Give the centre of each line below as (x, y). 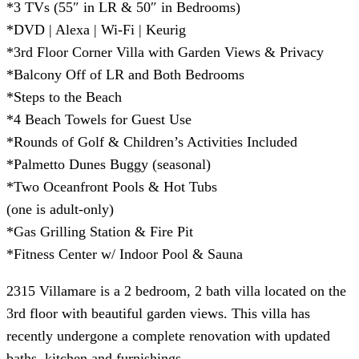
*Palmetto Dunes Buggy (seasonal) (109, 164)
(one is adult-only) (60, 209)
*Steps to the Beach (64, 97)
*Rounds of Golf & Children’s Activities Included (152, 141)
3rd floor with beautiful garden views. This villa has (158, 313)
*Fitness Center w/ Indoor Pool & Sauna (125, 254)
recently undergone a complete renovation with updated (168, 335)
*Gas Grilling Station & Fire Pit (100, 231)
